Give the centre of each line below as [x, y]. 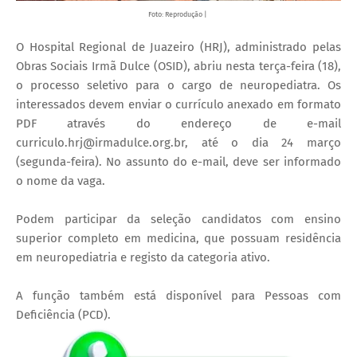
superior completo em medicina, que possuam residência [178, 238]
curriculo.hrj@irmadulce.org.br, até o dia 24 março [178, 142]
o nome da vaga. [61, 180]
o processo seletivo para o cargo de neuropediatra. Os [178, 85]
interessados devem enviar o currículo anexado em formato [178, 104]
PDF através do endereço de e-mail [178, 123]
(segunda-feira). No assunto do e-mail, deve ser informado [178, 161]
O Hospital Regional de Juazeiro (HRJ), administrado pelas [178, 47]
